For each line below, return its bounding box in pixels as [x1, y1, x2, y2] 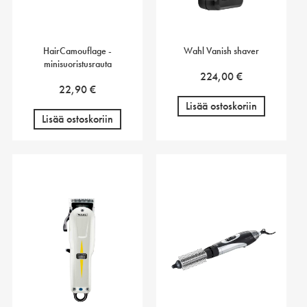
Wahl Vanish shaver [184, 44, 260, 57]
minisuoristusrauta [43, 57, 112, 70]
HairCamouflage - [43, 44, 112, 57]
